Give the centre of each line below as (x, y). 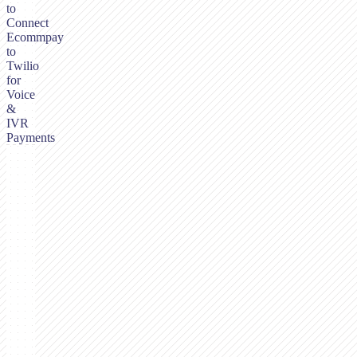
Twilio (23, 66)
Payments (31, 138)
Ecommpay (35, 37)
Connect (27, 23)
